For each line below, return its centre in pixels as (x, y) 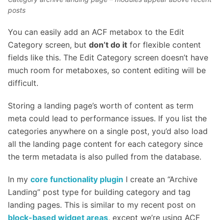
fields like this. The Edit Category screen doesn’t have (108, 58)
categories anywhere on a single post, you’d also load (108, 131)
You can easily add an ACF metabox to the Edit (96, 32)
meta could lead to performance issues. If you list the (107, 119)
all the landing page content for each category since (105, 144)
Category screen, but (48, 45)
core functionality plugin (77, 179)
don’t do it (108, 45)
